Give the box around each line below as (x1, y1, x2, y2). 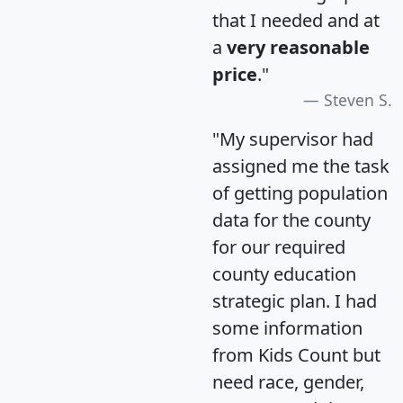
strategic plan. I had (212, 288, 377, 313)
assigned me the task (212, 153, 390, 178)
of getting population (212, 180, 388, 205)
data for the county (212, 207, 371, 232)
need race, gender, (212, 369, 364, 394)
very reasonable (227, 34, 370, 59)
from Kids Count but (212, 342, 381, 367)
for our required (212, 234, 345, 259)
